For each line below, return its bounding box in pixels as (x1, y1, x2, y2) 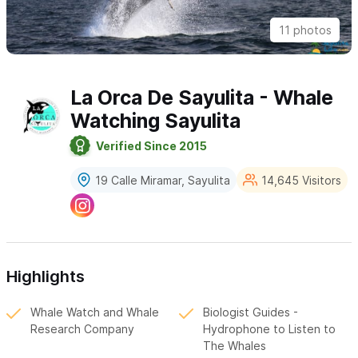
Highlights (6, 267, 85, 287)
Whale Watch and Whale (30, 305, 159, 320)
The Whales (203, 339, 266, 353)
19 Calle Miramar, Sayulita (95, 173, 231, 187)
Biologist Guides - (203, 305, 298, 320)
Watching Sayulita (70, 109, 241, 133)
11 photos (278, 23, 332, 38)
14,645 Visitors (261, 173, 342, 187)
